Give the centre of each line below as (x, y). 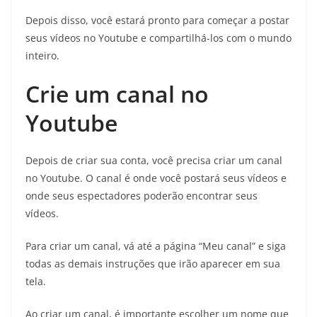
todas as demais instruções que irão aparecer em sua (153, 263)
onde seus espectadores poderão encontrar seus (142, 195)
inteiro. (42, 55)
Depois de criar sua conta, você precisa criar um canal (154, 160)
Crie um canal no (117, 93)
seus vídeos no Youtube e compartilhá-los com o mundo (158, 38)
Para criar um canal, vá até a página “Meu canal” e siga (156, 246)
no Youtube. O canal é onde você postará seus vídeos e (156, 178)
